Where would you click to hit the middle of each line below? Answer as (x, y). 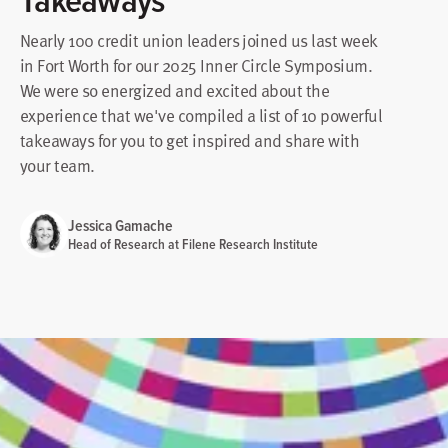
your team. (57, 165)
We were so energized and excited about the (175, 90)
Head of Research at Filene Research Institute (193, 243)
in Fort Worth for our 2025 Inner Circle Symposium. (196, 65)
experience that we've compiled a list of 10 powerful (201, 115)
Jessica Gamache (120, 225)
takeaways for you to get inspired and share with (190, 140)
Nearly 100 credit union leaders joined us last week (198, 40)
